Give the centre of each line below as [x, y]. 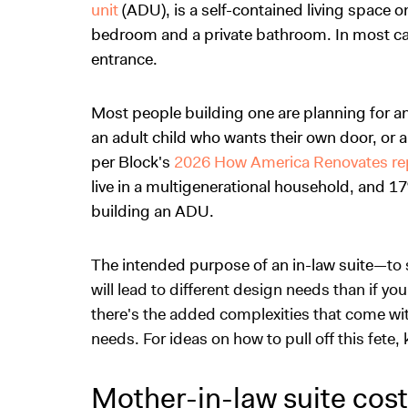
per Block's [133, 162]
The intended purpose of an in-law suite [232, 265]
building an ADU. [153, 211]
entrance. [124, 59]
